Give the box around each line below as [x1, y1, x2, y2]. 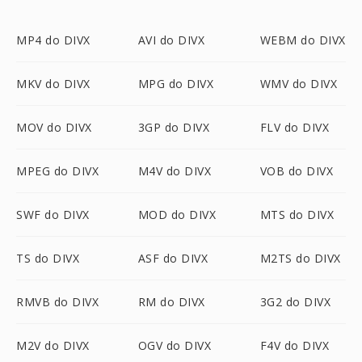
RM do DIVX [137, 294, 205, 309]
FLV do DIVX [259, 120, 330, 135]
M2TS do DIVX [259, 250, 341, 266]
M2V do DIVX [16, 338, 90, 353]
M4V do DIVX [137, 163, 212, 179]
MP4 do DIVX [16, 32, 90, 48]
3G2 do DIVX [259, 294, 331, 309]
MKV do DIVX [16, 76, 90, 91]
